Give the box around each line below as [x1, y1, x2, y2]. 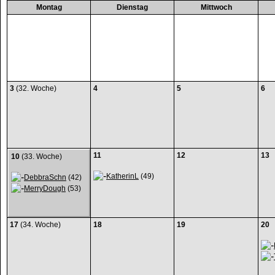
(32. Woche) [14, 84, 56, 93]
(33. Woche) [20, 152, 62, 161]
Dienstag [117, 3, 148, 12]
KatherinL [106, 172, 139, 180]
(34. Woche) [18, 220, 61, 229]
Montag [36, 3, 62, 12]
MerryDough [24, 184, 66, 193]
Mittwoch [200, 3, 232, 12]
